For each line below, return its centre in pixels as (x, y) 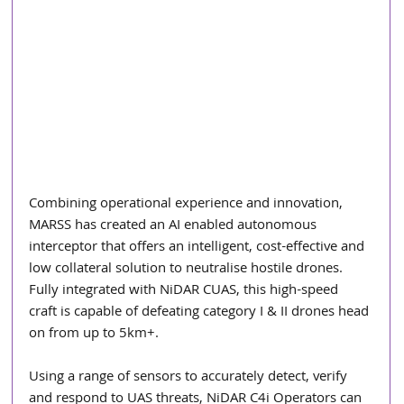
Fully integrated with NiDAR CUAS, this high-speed (186, 291)
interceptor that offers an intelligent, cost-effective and (199, 248)
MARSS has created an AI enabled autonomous (175, 226)
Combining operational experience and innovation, (188, 204)
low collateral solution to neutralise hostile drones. (188, 269)
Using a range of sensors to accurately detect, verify (190, 377)
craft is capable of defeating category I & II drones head (201, 312)
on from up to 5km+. (96, 334)
